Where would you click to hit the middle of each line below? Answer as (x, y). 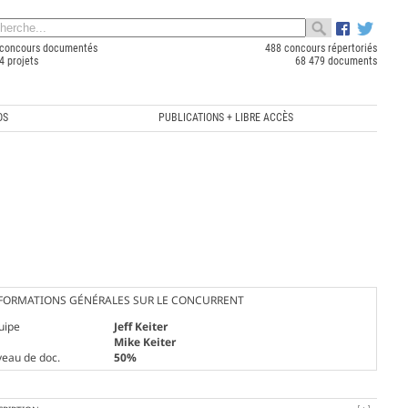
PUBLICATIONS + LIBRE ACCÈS (226, 117)
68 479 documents (336, 61)
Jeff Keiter (140, 326)
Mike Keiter (144, 342)
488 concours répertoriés (321, 48)
